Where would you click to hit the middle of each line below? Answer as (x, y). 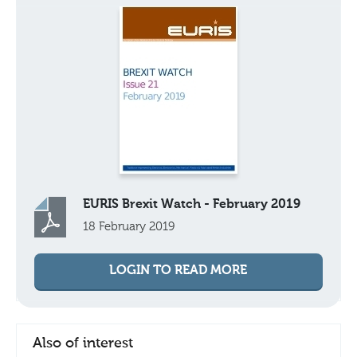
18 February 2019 (129, 227)
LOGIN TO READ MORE (178, 271)
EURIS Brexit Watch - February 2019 (192, 205)
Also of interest (83, 343)
